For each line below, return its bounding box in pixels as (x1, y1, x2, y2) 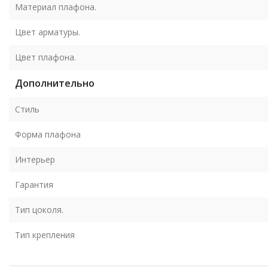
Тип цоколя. (15, 203, 63, 215)
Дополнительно (15, 76, 95, 90)
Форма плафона (15, 128, 81, 140)
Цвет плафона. (15, 51, 76, 63)
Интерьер (15, 153, 55, 165)
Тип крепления (15, 229, 75, 240)
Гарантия (15, 178, 53, 190)
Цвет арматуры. (15, 26, 80, 38)
